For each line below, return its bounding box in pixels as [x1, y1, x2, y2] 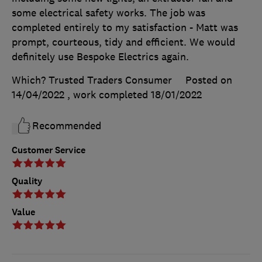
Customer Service [12, 144, 85, 156]
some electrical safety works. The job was [12, 6, 205, 20]
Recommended [32, 119, 101, 133]
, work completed [67, 88, 151, 102]
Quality [12, 174, 43, 187]
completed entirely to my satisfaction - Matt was [12, 21, 238, 35]
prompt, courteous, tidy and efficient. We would [12, 36, 235, 49]
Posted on [185, 74, 232, 87]
